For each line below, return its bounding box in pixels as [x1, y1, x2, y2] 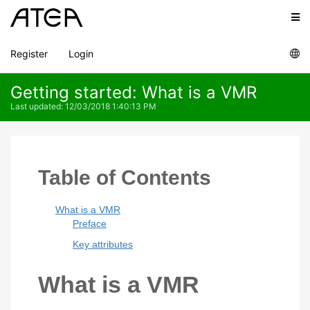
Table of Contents [38, 166, 211, 189]
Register [10, 47, 48, 60]
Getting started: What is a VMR [10, 82, 257, 102]
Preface [73, 218, 107, 229]
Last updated [10, 101, 61, 111]
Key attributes [73, 239, 133, 250]
